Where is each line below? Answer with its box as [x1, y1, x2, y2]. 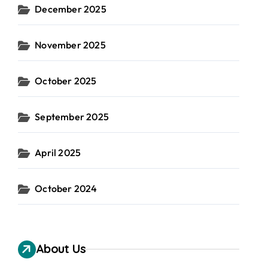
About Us [36, 240, 86, 256]
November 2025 [35, 38, 106, 51]
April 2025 [35, 146, 81, 159]
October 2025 [35, 74, 97, 87]
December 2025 [35, 2, 106, 15]
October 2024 [35, 182, 98, 194]
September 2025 [35, 110, 109, 123]
